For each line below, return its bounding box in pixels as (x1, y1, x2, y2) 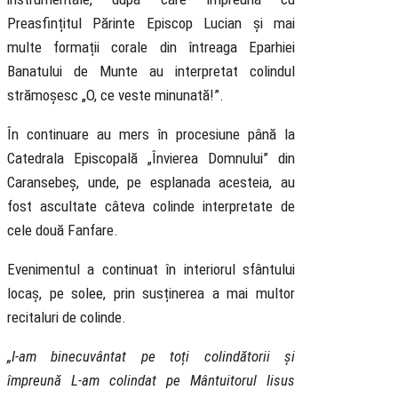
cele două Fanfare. (7, 221, 118, 240)
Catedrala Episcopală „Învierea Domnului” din (7, 149, 295, 168)
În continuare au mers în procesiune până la (7, 125, 295, 144)
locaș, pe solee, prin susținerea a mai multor (7, 284, 295, 303)
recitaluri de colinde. (7, 308, 126, 327)
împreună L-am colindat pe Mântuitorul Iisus (7, 371, 295, 390)
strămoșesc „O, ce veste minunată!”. (7, 86, 224, 105)
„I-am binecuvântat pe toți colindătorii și (7, 347, 295, 366)
